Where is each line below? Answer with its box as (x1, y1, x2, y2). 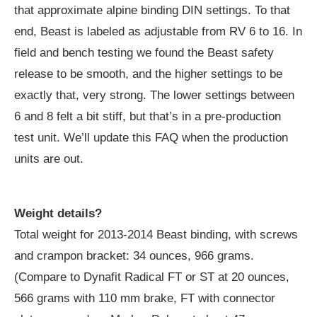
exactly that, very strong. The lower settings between (14, 88, 294, 103)
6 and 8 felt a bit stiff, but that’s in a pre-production (14, 110, 281, 124)
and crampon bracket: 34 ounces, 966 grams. (14, 249, 254, 263)
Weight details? (14, 207, 102, 221)
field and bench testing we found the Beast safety (14, 46, 274, 60)
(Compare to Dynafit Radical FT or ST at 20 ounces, (14, 270, 289, 284)
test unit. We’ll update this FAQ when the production (14, 131, 288, 145)
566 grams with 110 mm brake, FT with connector (14, 292, 275, 306)
